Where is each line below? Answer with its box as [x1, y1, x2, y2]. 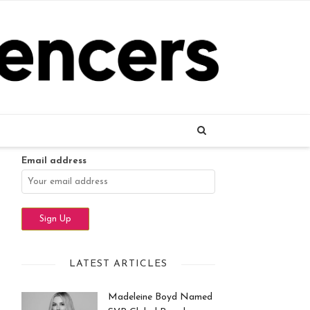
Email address [21, 156, 86, 165]
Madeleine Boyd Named [108, 292, 212, 302]
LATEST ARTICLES [69, 259, 167, 269]
